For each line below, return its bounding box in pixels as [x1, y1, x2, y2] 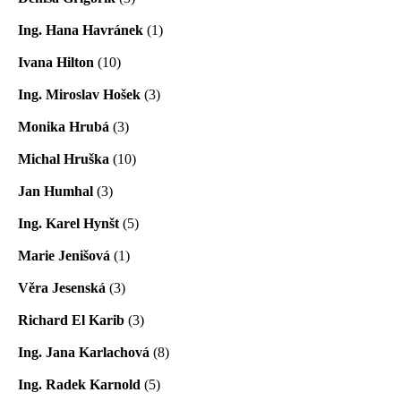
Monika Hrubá [18, 118, 109, 134]
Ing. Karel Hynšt [18, 215, 119, 231]
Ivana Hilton [18, 54, 94, 70]
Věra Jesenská [18, 279, 106, 295]
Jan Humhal [18, 183, 93, 199]
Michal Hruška [18, 150, 109, 166]
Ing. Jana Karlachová [18, 344, 149, 360]
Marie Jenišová [18, 247, 110, 263]
